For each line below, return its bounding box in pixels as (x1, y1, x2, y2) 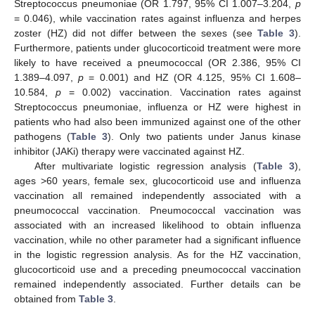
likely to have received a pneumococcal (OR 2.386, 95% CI (14, 57, 301, 69)
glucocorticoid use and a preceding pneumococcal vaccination (14, 264, 301, 276)
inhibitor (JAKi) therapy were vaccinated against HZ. (14, 146, 245, 157)
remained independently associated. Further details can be (14, 278, 301, 290)
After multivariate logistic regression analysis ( (34, 160, 257, 172)
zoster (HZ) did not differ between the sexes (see (14, 27, 258, 39)
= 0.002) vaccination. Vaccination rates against (61, 86, 302, 98)
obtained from (14, 293, 79, 305)
